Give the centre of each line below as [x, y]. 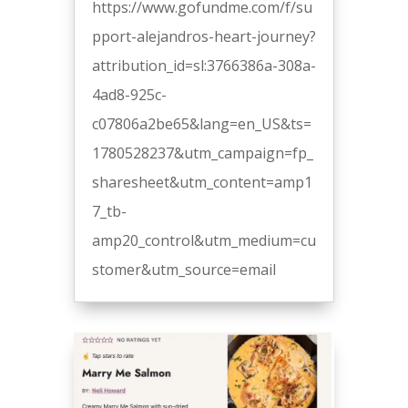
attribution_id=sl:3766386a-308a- [204, 66]
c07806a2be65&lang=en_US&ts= [201, 124]
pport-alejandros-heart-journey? [204, 37]
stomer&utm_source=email [184, 270]
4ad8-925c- [129, 95]
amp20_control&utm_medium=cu [204, 241]
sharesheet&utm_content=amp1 [202, 183]
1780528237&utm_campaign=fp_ [202, 153]
